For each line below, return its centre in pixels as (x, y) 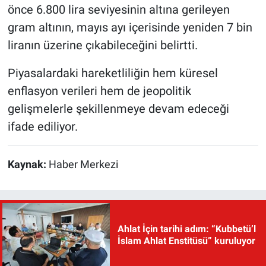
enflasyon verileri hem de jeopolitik (99, 91)
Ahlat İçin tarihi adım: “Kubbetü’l (186, 229)
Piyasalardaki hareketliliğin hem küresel (113, 73)
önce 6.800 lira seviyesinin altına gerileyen (118, 9)
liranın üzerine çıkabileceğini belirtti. (102, 45)
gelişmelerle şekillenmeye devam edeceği (118, 108)
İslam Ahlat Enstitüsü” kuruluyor (186, 240)
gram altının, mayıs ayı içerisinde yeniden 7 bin (130, 27)
